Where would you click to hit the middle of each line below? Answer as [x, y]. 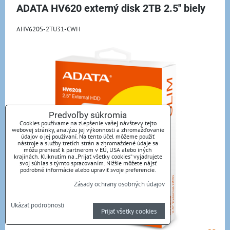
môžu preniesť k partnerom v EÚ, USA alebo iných [88, 150]
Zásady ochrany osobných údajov [119, 184]
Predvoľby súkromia [88, 115]
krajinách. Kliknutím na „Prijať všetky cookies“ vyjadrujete [88, 156]
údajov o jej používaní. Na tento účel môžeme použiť [88, 136]
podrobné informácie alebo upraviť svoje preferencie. [88, 170]
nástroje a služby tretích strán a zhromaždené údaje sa [88, 143]
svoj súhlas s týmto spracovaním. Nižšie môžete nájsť [88, 163]
